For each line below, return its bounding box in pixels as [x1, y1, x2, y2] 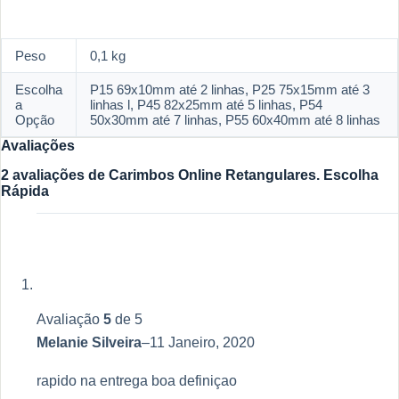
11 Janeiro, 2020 [150, 334, 255, 350]
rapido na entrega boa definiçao [37, 372, 237, 388]
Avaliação [37, 311, 103, 327]
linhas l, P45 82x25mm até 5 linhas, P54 [90, 97, 322, 113]
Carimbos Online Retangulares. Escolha [109, 167, 379, 183]
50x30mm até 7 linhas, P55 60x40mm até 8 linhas [90, 112, 380, 128]
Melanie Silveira [37, 334, 142, 350]
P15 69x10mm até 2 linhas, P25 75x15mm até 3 [90, 82, 370, 98]
